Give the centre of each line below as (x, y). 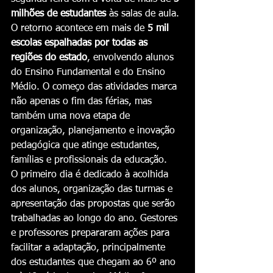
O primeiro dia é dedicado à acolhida (91, 175)
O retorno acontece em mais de (79, 29)
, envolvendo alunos (132, 58)
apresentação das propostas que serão (94, 204)
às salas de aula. (144, 14)
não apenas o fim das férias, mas (83, 102)
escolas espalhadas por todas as (81, 43)
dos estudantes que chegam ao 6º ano (95, 263)
